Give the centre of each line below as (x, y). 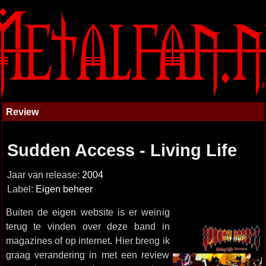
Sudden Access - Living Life (122, 150)
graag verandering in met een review (88, 255)
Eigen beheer (64, 189)
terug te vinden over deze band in (88, 226)
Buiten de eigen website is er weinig (88, 212)
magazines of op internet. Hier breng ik (88, 240)
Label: (21, 189)
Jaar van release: (44, 175)
